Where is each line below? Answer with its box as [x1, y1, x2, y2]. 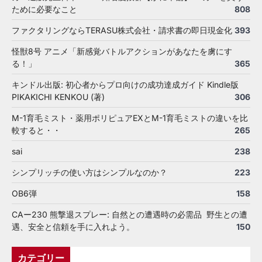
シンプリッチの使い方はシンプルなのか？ [12, 167, 167, 177]
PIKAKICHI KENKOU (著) [12, 91, 105, 102]
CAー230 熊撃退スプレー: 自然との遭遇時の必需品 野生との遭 [12, 209, 247, 219]
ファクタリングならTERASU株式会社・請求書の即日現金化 [12, 25, 232, 35]
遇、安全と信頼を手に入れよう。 [12, 221, 135, 232]
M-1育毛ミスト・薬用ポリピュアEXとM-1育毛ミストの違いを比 [12, 112, 248, 123]
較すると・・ [12, 125, 61, 135]
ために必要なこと [12, 4, 77, 14]
